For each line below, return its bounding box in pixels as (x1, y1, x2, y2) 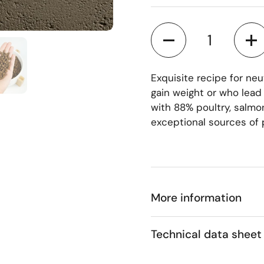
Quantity (151, 23, 192, 37)
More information (151, 190, 242, 206)
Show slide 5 (4, 38, 63, 51)
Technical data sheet (151, 227, 262, 242)
